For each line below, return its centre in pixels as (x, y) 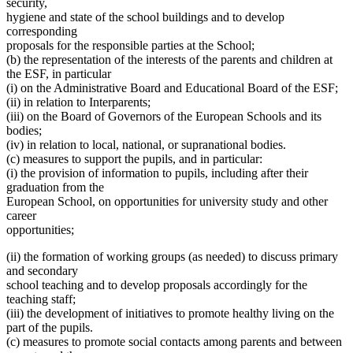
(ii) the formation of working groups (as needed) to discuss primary (172, 256)
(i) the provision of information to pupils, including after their (157, 173)
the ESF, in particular (59, 73)
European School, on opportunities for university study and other (167, 201)
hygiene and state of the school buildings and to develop (145, 17)
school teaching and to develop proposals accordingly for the (157, 284)
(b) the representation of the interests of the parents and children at (169, 59)
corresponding (42, 31)
